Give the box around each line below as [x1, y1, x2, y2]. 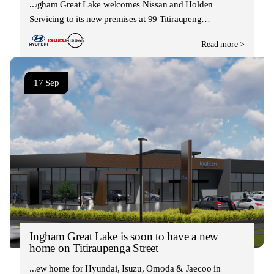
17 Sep [34, 77, 59, 87]
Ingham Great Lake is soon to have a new [29, 229, 219, 243]
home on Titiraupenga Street [29, 241, 158, 254]
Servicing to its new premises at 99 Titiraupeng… [29, 13, 211, 24]
